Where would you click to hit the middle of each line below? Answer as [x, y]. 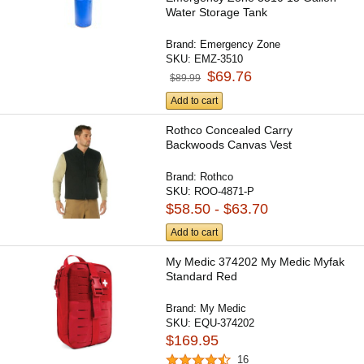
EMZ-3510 [219, 59]
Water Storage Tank [217, 13]
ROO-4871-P [225, 191]
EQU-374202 [225, 323]
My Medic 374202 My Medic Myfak [256, 261]
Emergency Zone [240, 45]
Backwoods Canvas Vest [229, 144]
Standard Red [202, 276]
